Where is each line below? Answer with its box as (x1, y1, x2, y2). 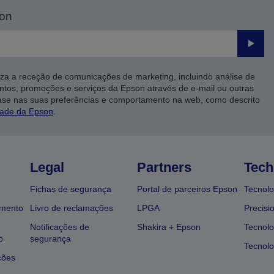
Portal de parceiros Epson (136, 184, 237, 194)
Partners (136, 160, 191, 176)
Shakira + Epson (136, 222, 201, 232)
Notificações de (30, 222, 90, 232)
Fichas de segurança (30, 184, 112, 194)
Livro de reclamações (30, 203, 114, 213)
